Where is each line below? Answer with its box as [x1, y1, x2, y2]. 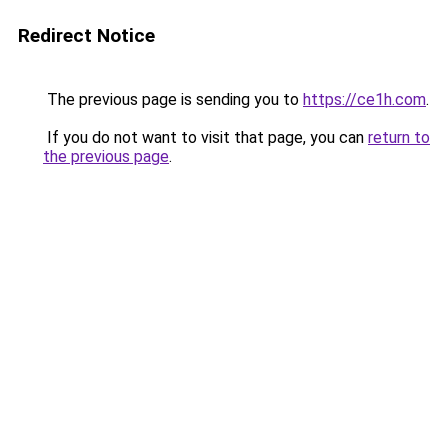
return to [368, 128, 430, 147]
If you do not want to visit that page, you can [43, 128, 368, 147]
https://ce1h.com [303, 90, 426, 109]
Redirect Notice [18, 24, 155, 47]
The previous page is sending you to [43, 90, 303, 109]
